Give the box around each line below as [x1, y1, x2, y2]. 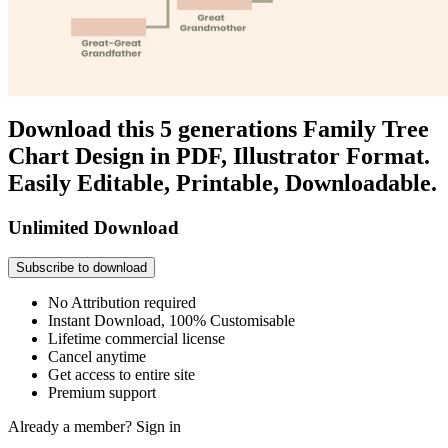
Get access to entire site [48, 366, 195, 384]
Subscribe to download [16, 260, 147, 276]
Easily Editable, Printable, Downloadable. [8, 169, 437, 196]
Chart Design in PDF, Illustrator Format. [8, 142, 430, 169]
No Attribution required [48, 294, 196, 312]
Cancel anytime [48, 348, 146, 366]
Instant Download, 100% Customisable [48, 312, 295, 330]
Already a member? [8, 418, 136, 436]
